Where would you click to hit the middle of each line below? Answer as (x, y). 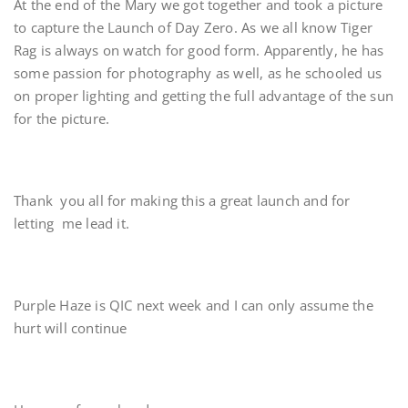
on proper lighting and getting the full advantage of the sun (204, 96)
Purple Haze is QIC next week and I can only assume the (194, 305)
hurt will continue (72, 328)
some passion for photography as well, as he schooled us (198, 73)
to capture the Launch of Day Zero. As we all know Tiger (194, 27)
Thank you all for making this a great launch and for (182, 200)
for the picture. (64, 118)
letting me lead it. (74, 223)
